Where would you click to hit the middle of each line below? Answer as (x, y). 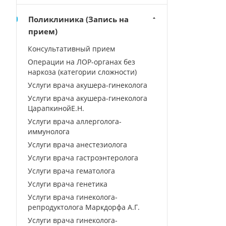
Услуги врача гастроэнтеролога (83, 158)
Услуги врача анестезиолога (77, 145)
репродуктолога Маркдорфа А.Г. (84, 207)
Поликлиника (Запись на (78, 19)
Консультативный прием (71, 49)
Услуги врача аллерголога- (75, 121)
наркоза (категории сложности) (82, 72)
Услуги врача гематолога (71, 171)
